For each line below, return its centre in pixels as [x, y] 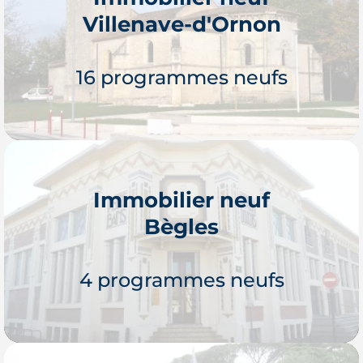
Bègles [181, 226]
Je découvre [181, 241]
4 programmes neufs [181, 280]
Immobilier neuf [181, 199]
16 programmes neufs [181, 77]
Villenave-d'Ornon [181, 23]
